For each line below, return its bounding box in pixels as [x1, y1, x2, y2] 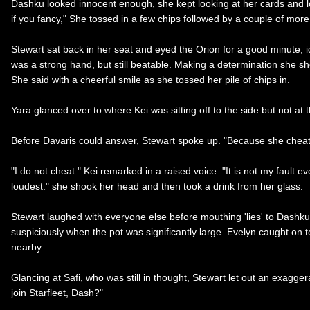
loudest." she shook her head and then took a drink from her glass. [11, 180, 303, 192]
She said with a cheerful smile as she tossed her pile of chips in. [11, 73, 290, 85]
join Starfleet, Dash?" [11, 286, 103, 298]
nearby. [11, 241, 44, 253]
